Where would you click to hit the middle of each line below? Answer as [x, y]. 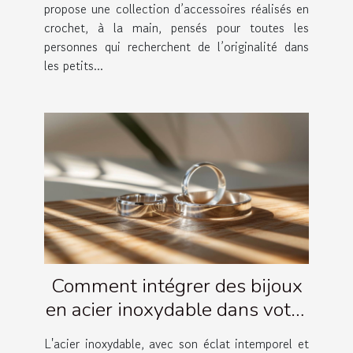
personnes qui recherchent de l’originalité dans [176, 47]
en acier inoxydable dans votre [176, 309]
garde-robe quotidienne [176, 333]
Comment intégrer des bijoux [176, 286]
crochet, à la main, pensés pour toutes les [176, 28]
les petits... [74, 66]
